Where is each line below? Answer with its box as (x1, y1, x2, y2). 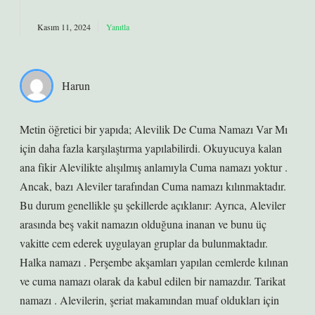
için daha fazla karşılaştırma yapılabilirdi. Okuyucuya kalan (20, 141, 282, 155)
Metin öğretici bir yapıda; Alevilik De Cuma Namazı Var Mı (20, 122, 288, 136)
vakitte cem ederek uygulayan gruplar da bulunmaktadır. (20, 236, 268, 250)
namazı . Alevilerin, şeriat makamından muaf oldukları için (20, 292, 279, 307)
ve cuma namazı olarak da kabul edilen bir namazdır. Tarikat (20, 274, 285, 288)
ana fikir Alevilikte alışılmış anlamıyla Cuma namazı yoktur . (20, 160, 288, 174)
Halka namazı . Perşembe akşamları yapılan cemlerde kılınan (20, 255, 288, 269)
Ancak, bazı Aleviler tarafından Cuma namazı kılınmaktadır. (20, 179, 286, 193)
